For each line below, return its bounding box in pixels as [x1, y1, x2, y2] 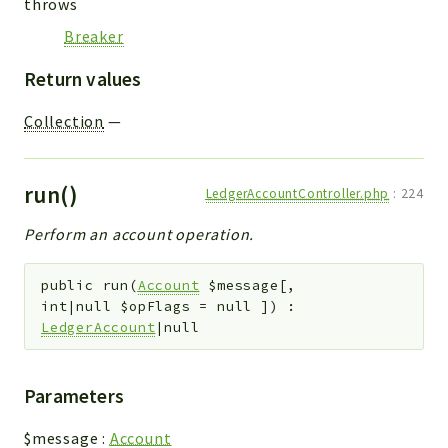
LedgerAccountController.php [205, 185, 390, 203]
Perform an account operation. [24, 224, 255, 245]
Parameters [24, 383, 124, 408]
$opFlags [120, 298, 191, 316]
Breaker [64, 26, 124, 47]
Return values [24, 67, 142, 92]
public [41, 277, 94, 295]
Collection [24, 111, 104, 132]
